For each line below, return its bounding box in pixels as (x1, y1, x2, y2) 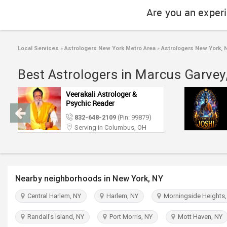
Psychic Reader (66, 98, 115, 108)
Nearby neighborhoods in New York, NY (15, 174, 163, 183)
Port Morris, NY (106, 213, 153, 220)
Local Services (18, 45, 59, 52)
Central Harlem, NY (24, 192, 81, 200)
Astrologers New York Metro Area (63, 45, 156, 52)
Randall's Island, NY (24, 213, 84, 220)
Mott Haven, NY (175, 213, 222, 220)
